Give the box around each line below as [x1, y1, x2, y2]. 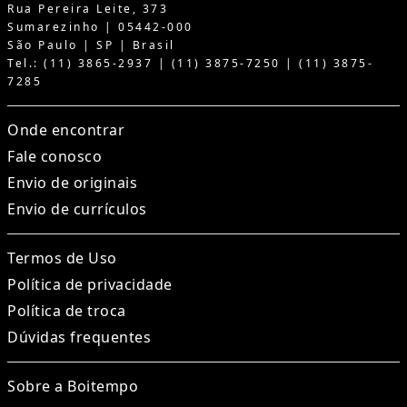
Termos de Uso [7, 248, 117, 269]
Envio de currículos [7, 199, 147, 220]
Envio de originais [7, 173, 137, 194]
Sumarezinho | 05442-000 [7, 19, 194, 35]
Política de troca [7, 301, 126, 322]
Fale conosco [7, 146, 102, 167]
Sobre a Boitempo [7, 376, 138, 397]
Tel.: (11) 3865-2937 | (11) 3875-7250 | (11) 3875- [7, 55, 373, 72]
